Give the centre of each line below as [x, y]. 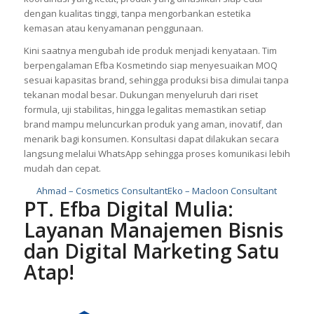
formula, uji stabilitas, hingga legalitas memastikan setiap [145, 110]
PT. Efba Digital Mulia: [128, 209]
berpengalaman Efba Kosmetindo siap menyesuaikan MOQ [150, 66]
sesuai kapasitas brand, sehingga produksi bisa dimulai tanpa [156, 80]
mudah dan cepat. [62, 169]
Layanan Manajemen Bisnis [153, 230]
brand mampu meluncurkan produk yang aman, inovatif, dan [153, 124]
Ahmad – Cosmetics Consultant [102, 191]
